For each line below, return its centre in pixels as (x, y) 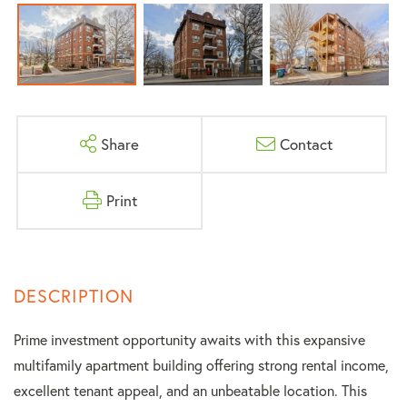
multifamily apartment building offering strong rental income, (201, 365)
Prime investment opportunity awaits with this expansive (189, 340)
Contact (306, 144)
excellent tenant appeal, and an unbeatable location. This (190, 391)
